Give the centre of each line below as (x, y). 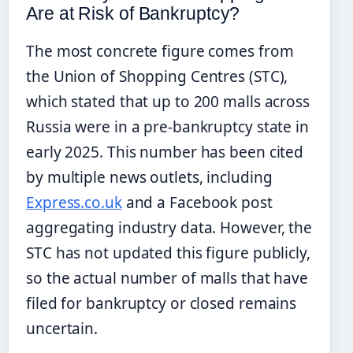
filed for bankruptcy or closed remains (162, 303)
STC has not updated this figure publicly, (168, 253)
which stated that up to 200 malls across (168, 101)
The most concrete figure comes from (160, 51)
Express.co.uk (74, 202)
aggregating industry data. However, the (169, 227)
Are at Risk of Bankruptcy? (133, 13)
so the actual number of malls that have (167, 278)
